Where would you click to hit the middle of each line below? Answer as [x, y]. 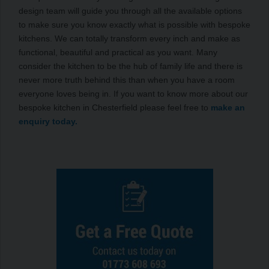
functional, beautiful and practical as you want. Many [118, 52]
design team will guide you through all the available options [130, 11]
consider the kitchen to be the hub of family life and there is [131, 66]
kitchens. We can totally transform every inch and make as [129, 38]
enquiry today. [48, 121]
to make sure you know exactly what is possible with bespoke [134, 24]
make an [228, 107]
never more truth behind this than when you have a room [127, 80]
